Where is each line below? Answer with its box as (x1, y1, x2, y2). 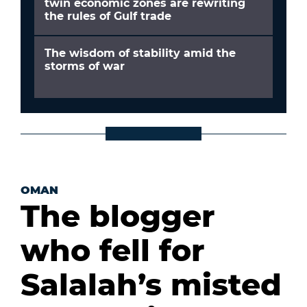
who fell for (21, 231, 204, 269)
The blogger (21, 197, 214, 234)
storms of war (45, 59, 125, 73)
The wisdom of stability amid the (45, 46, 236, 60)
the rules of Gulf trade (45, 9, 171, 23)
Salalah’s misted (21, 265, 282, 303)
